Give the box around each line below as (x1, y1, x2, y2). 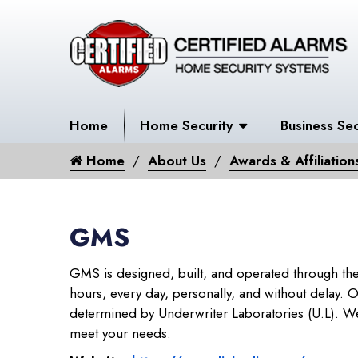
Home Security (140, 116, 233, 135)
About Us (148, 151, 206, 170)
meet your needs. (70, 324, 171, 343)
